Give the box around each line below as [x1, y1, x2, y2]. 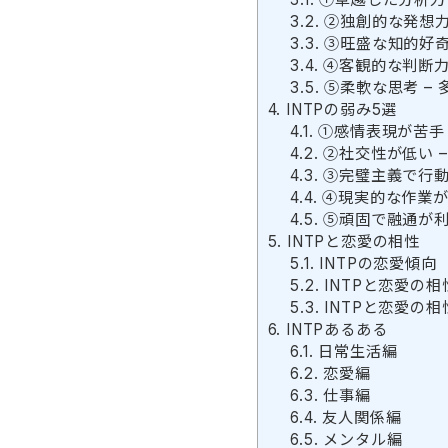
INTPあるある [281, 319, 388, 339]
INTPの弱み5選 [281, 99, 398, 119]
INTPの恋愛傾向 [314, 253, 437, 273]
